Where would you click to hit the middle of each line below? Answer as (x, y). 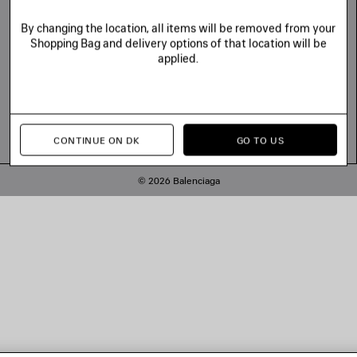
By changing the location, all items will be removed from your (178, 28)
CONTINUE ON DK (97, 140)
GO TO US (260, 140)
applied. (178, 58)
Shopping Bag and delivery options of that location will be (178, 43)
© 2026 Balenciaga (178, 181)
